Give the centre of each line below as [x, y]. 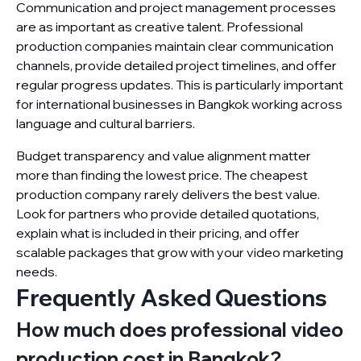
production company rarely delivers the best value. [168, 194]
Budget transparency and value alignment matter [164, 156]
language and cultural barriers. [106, 123]
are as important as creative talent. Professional [160, 27]
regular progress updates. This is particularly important [180, 85]
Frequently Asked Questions [172, 298]
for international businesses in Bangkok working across [179, 104]
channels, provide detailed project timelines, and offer [176, 65]
